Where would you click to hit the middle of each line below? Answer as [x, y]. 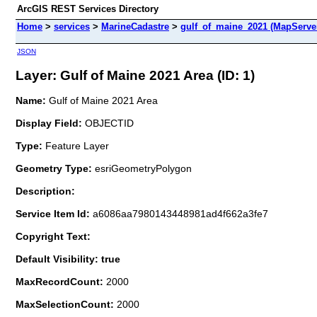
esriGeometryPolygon [142, 168]
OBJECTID [108, 123]
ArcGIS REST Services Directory [88, 9]
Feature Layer [77, 145]
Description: [45, 191]
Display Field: [49, 123]
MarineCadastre [135, 27]
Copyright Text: [53, 236]
